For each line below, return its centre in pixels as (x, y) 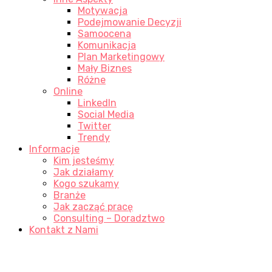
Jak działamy (83, 172)
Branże (70, 195)
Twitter (94, 126)
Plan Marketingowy (121, 57)
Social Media (106, 115)
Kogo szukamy (86, 184)
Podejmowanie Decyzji (130, 22)
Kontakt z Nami (64, 230)
